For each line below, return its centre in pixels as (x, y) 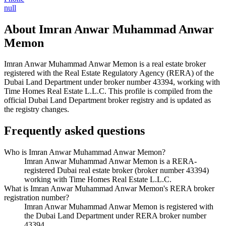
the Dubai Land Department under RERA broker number (115, 216)
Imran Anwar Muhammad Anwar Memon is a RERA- (110, 161)
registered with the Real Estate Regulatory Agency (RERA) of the (109, 73)
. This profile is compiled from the (158, 91)
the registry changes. (37, 109)
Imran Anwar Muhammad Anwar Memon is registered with (119, 207)
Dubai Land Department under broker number (78, 82)
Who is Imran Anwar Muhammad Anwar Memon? (85, 152)
